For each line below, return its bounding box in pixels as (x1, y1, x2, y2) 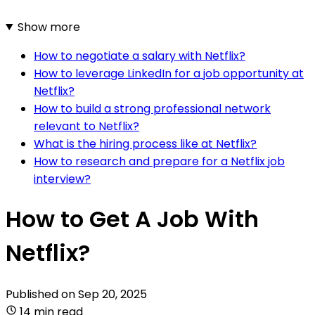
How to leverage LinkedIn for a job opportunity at (34, 65, 304, 82)
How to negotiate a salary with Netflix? (34, 47, 245, 64)
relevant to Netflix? (34, 117, 139, 134)
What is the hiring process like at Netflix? (34, 135, 257, 152)
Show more (17, 18, 80, 35)
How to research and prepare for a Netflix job (34, 153, 285, 169)
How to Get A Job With (6, 203, 259, 236)
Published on (6, 285, 78, 302)
